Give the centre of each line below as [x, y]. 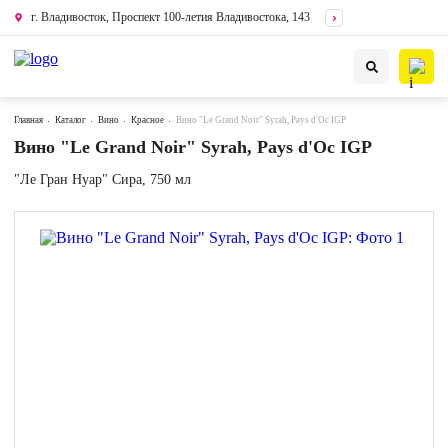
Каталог [70, 120]
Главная [28, 120]
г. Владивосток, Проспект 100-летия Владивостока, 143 [170, 17]
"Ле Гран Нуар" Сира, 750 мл [102, 179]
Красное [147, 120]
